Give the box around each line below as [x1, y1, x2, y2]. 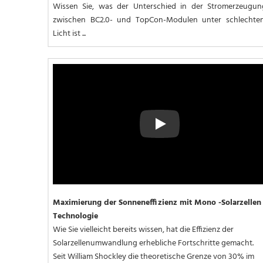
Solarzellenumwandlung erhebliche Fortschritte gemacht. [53, 236, 254, 250]
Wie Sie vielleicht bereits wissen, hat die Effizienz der [53, 222, 234, 237]
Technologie [53, 209, 98, 223]
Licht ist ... [53, 27, 86, 41]
